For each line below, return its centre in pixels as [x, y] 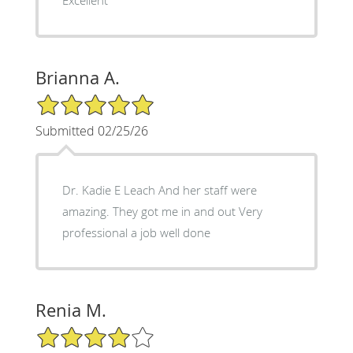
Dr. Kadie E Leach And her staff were [159, 190]
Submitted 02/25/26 [91, 130]
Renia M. [71, 310]
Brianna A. [77, 77]
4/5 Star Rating [74, 332]
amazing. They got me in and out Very [162, 211]
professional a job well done [136, 232]
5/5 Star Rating [74, 99]
